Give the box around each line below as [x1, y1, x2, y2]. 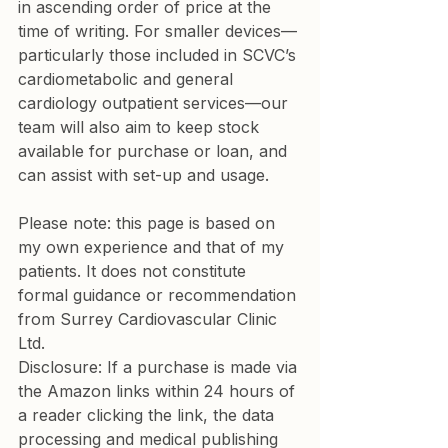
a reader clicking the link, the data [18, 405, 279, 425]
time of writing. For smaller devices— [18, 21, 297, 41]
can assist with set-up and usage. [18, 165, 269, 185]
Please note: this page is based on [18, 213, 280, 233]
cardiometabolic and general [18, 69, 238, 89]
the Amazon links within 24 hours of [18, 381, 300, 401]
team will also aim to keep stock [18, 117, 264, 137]
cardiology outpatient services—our [18, 93, 293, 113]
